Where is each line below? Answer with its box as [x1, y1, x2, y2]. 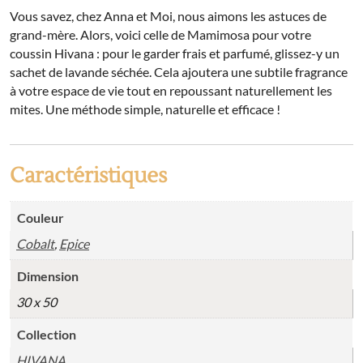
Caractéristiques [10, 162, 167, 190]
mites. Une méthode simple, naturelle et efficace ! [10, 101, 280, 117]
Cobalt [16, 236, 54, 252]
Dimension [17, 268, 79, 284]
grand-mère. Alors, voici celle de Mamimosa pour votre [10, 27, 311, 43]
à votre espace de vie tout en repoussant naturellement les [10, 83, 332, 99]
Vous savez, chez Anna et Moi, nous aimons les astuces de [10, 8, 327, 24]
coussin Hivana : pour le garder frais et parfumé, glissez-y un [10, 45, 340, 62]
